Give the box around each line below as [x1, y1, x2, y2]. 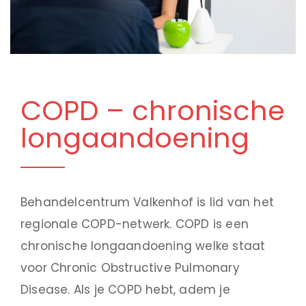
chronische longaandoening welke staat [20, 237, 266, 254]
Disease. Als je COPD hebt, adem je [20, 281, 230, 298]
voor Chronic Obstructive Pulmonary [20, 259, 240, 276]
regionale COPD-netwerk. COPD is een [20, 215, 249, 232]
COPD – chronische [20, 91, 285, 130]
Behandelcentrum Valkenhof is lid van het [20, 193, 275, 210]
